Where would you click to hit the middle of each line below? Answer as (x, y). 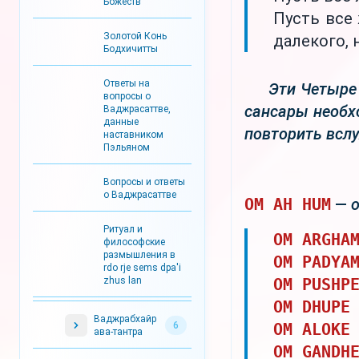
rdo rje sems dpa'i (142, 268)
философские (134, 242)
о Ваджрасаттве (140, 195)
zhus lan (123, 280)
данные (121, 122)
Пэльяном (127, 147)
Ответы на (127, 83)
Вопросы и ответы (144, 182)
